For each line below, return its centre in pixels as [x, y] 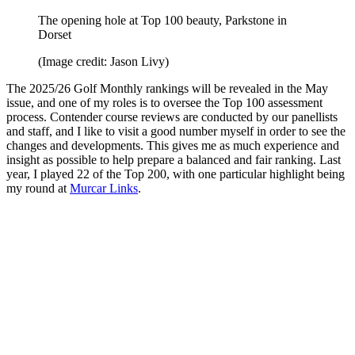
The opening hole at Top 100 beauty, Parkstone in [162, 20]
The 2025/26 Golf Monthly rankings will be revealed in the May [167, 88]
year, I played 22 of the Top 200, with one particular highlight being [176, 174]
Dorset [55, 34]
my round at [38, 188]
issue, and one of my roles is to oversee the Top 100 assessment [164, 102]
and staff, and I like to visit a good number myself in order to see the [176, 131]
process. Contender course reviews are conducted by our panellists [172, 116]
